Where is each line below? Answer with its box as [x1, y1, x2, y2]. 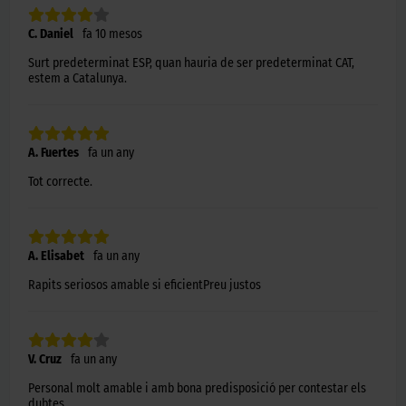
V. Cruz [28, 351, 62, 367]
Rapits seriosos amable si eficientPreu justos [28, 276, 261, 293]
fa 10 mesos [82, 25, 142, 42]
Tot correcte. [28, 173, 92, 189]
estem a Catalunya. [28, 70, 127, 86]
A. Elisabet [28, 247, 84, 264]
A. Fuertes [28, 144, 79, 160]
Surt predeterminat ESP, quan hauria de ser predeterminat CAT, [28, 54, 354, 71]
